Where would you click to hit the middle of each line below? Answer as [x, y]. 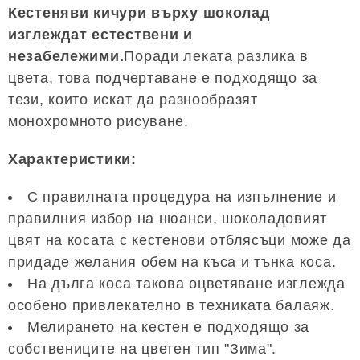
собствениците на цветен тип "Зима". [143, 348]
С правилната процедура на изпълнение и [182, 196]
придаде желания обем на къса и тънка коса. [172, 262]
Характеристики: [72, 159]
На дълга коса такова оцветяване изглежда [186, 283]
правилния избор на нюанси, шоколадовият [168, 218]
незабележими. [66, 56]
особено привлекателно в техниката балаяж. [172, 305]
